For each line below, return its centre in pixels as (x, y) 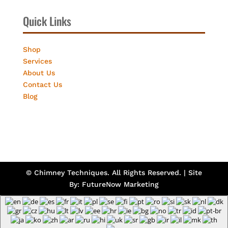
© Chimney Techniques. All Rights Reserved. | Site (114, 172)
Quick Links (47, 21)
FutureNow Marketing (120, 184)
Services (37, 61)
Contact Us (42, 84)
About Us (39, 73)
